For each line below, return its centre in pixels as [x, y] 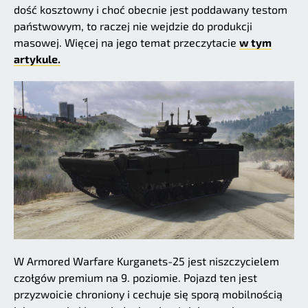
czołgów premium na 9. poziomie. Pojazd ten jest [135, 277]
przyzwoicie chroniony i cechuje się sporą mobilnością [148, 294]
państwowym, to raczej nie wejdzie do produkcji [133, 26]
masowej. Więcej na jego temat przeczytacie [126, 43]
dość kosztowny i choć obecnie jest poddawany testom [151, 10]
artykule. [37, 59]
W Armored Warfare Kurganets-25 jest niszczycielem [146, 261]
